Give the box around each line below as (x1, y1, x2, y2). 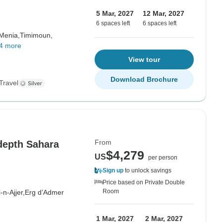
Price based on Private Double (103, 179, 185, 186)
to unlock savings (123, 167, 171, 174)
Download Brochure (111, 75, 178, 83)
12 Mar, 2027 (143, 9, 184, 17)
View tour (128, 55, 160, 63)
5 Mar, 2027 (96, 9, 134, 17)
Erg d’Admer (24, 188, 64, 196)
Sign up (103, 167, 123, 174)
